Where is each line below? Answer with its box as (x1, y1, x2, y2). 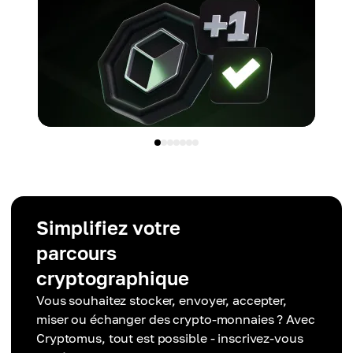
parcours (36, 241, 117, 265)
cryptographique (36, 266, 189, 290)
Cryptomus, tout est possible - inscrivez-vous (36, 330, 303, 347)
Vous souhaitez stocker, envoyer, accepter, (36, 292, 287, 309)
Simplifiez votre (36, 216, 180, 240)
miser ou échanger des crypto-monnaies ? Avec (36, 311, 315, 328)
